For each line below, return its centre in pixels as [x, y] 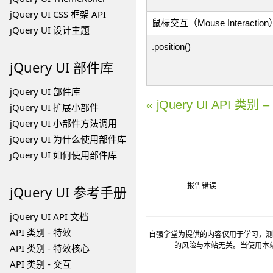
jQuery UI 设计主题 [50, 30]
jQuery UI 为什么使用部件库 [68, 139]
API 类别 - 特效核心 [50, 248]
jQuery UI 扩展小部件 [54, 107]
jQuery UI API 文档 [49, 216]
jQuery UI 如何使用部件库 [63, 155]
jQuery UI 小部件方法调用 [63, 123]
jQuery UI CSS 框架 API [58, 14]
